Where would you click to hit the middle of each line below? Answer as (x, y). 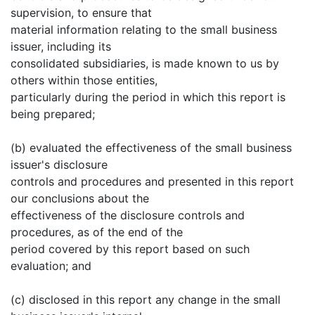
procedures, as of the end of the (97, 232)
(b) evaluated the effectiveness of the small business (151, 147)
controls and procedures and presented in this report (152, 181)
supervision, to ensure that (81, 12)
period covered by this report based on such (130, 249)
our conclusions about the (80, 198)
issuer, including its (61, 46)
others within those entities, (84, 80)
